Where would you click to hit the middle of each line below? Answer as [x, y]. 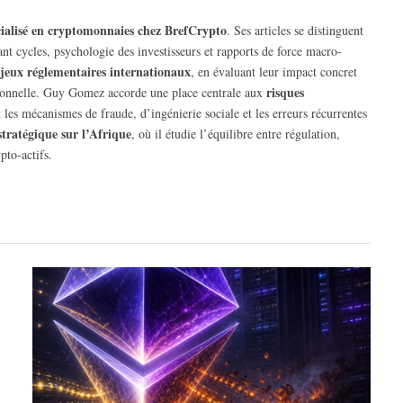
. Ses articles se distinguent [295, 31]
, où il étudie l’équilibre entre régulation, [236, 134]
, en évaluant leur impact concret [274, 72]
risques [285, 93]
